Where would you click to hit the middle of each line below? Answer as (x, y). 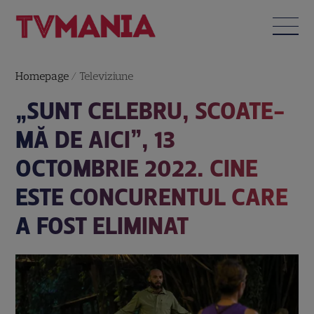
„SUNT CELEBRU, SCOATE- (150, 111)
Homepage (42, 76)
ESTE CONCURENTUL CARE (152, 197)
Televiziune (107, 76)
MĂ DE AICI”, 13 (96, 139)
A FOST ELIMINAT (102, 226)
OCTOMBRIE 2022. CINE (137, 168)
